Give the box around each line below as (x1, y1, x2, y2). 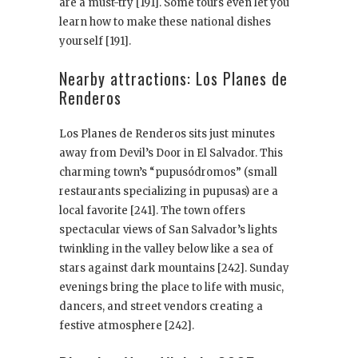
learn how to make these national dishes (59, 15, 271, 30)
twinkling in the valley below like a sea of (59, 242, 273, 257)
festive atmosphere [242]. (59, 319, 194, 333)
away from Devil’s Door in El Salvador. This (59, 146, 283, 161)
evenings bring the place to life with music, (59, 280, 284, 295)
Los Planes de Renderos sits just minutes (59, 127, 275, 141)
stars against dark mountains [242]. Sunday (59, 261, 289, 276)
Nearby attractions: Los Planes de (59, 66, 288, 91)
